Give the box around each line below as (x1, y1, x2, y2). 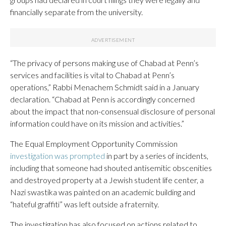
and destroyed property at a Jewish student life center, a (10, 175, 204, 185)
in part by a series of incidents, (105, 151, 208, 160)
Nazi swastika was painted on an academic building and (10, 187, 195, 197)
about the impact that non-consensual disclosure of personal (10, 106, 215, 116)
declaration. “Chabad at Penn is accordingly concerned (10, 94, 195, 104)
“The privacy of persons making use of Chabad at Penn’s (10, 58, 199, 68)
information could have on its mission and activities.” (10, 119, 184, 128)
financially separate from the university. (10, 7, 143, 17)
